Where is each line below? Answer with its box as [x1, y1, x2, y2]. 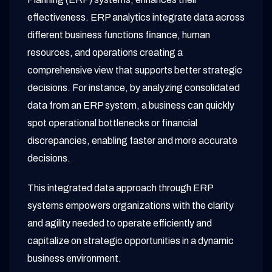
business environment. [27, 253, 121, 264]
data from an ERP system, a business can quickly [27, 100, 234, 111]
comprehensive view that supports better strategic [27, 65, 242, 76]
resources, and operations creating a [27, 47, 183, 58]
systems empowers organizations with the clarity [27, 200, 234, 211]
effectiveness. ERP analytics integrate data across [27, 12, 245, 23]
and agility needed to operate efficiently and [27, 218, 212, 229]
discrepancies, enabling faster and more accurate [27, 135, 237, 146]
